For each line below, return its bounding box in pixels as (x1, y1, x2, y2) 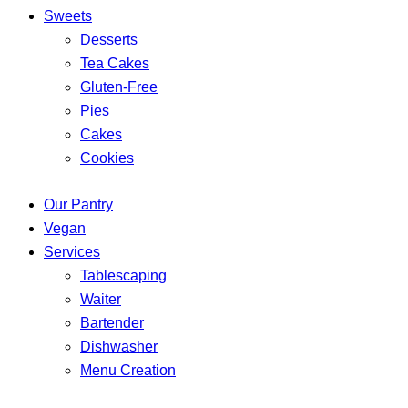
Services (44, 244, 100, 260)
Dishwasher (80, 339, 158, 355)
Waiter (80, 291, 121, 308)
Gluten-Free (80, 78, 158, 95)
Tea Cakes (80, 55, 149, 71)
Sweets (44, 7, 92, 24)
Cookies (80, 149, 134, 166)
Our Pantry (44, 197, 113, 213)
